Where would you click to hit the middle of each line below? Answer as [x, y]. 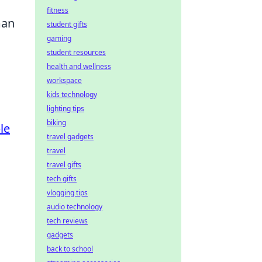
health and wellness [79, 66]
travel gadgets [70, 137]
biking [56, 123]
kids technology [72, 94]
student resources [76, 52]
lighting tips [65, 108]
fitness [58, 10]
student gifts [67, 24]
